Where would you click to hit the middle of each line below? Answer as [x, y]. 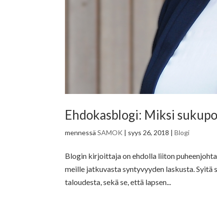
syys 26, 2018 [149, 132]
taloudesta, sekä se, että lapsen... [118, 182]
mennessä [81, 132]
